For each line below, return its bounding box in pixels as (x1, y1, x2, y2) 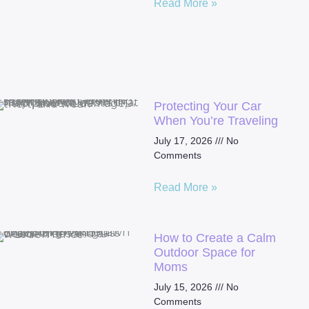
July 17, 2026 (153, 134, 215, 146)
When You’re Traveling (153, 113, 278, 128)
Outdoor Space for (153, 246, 255, 260)
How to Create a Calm (153, 231, 276, 246)
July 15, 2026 (153, 281, 215, 293)
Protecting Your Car (153, 99, 261, 113)
